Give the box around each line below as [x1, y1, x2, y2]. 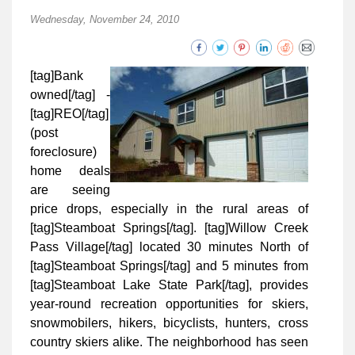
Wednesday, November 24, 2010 [30, 13, 179, 26]
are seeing [30, 183, 110, 197]
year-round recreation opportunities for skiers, [30, 297, 308, 311]
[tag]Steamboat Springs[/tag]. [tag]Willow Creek [30, 221, 308, 235]
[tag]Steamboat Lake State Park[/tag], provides [30, 278, 308, 292]
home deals [30, 164, 110, 178]
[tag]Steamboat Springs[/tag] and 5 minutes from [30, 259, 308, 273]
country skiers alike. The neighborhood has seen [30, 335, 308, 349]
